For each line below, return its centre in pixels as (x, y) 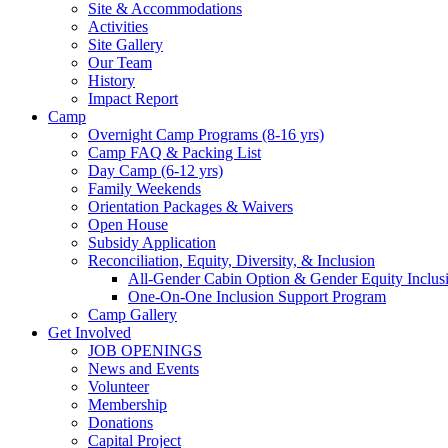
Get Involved (89, 332)
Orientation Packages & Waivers (190, 206)
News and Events (143, 368)
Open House (128, 224)
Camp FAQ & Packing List (174, 152)
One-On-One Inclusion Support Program (257, 296)
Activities (118, 26)
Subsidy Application (152, 242)
